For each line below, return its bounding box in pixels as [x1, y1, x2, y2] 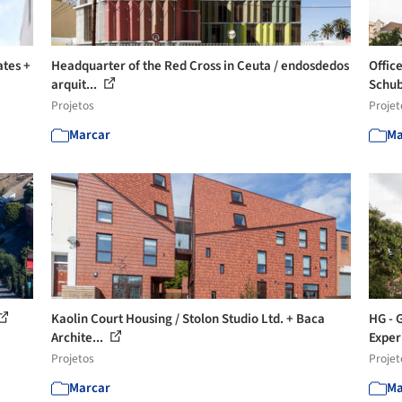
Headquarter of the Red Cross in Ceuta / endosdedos [51, 57, 350, 75]
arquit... [51, 75, 100, 94]
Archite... [51, 328, 107, 347]
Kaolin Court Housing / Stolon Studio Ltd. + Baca [51, 310, 326, 328]
